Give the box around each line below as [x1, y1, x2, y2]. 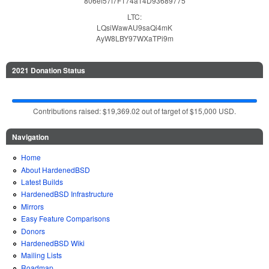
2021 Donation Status [12, 64, 85, 76]
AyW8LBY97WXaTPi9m [95, 33, 174, 44]
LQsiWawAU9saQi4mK [97, 22, 172, 33]
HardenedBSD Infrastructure [21, 189, 113, 199]
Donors [21, 225, 45, 236]
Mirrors [21, 201, 44, 211]
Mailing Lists [21, 250, 62, 261]
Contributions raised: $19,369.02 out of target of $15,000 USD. [33, 105, 236, 116]
